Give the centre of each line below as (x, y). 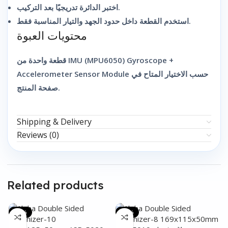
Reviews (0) (38, 135)
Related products (55, 186)
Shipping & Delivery (54, 122)
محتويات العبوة (52, 36)
